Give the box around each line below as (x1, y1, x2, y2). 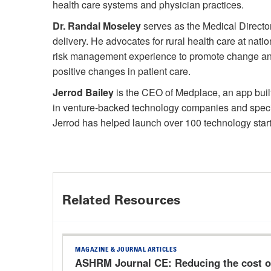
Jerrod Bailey (53, 85, 114, 99)
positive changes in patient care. (53, 64, 191, 78)
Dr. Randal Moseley (53, 19, 141, 33)
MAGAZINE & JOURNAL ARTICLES (75, 247, 177, 253)
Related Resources (62, 192, 180, 208)
